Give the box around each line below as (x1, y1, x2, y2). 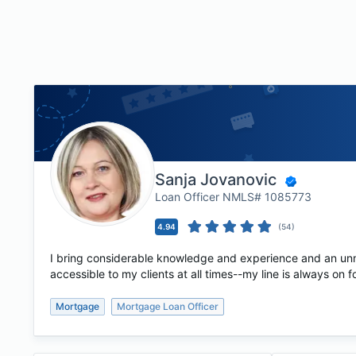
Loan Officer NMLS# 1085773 (155, 190, 311, 203)
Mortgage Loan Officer (117, 300, 219, 312)
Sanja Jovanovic (155, 170, 277, 189)
